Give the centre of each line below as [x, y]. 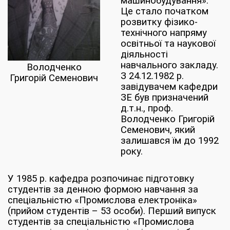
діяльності [144, 54]
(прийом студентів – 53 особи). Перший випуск [112, 211]
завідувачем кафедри [169, 87]
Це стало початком [165, 11]
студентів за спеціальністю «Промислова [101, 222]
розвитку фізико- [159, 22]
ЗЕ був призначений [165, 98]
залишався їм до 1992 [170, 141]
